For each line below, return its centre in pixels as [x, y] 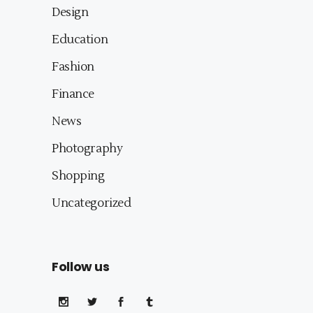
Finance [73, 95]
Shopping [78, 176]
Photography [87, 149]
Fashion [73, 67]
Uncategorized [92, 204]
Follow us [81, 267]
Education [80, 40]
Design [70, 13]
